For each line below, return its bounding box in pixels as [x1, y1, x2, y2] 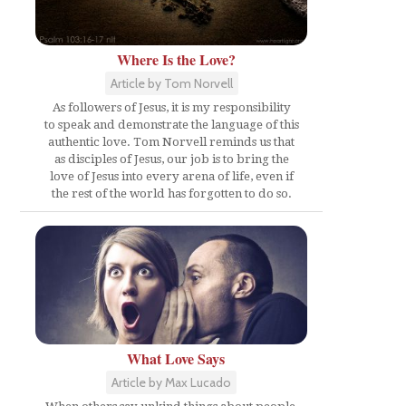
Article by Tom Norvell [110, 74, 233, 92]
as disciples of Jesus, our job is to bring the [53, 151, 289, 166]
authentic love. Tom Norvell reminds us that [48, 134, 295, 149]
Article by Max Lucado [111, 374, 231, 391]
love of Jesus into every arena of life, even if [49, 169, 294, 183]
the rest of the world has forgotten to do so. [51, 186, 292, 200]
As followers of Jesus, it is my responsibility [52, 100, 291, 114]
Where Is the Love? [116, 48, 236, 70]
